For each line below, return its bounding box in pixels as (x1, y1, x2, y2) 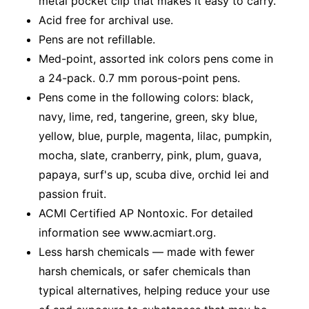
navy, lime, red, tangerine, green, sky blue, (39, 109, 257, 123)
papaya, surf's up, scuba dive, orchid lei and (39, 167, 269, 181)
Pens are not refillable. (39, 32, 155, 46)
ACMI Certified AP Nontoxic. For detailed (39, 206, 253, 220)
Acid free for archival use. (39, 12, 173, 27)
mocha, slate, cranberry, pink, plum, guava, (39, 148, 261, 162)
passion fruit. (39, 186, 106, 201)
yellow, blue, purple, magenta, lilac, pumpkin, (39, 128, 272, 143)
